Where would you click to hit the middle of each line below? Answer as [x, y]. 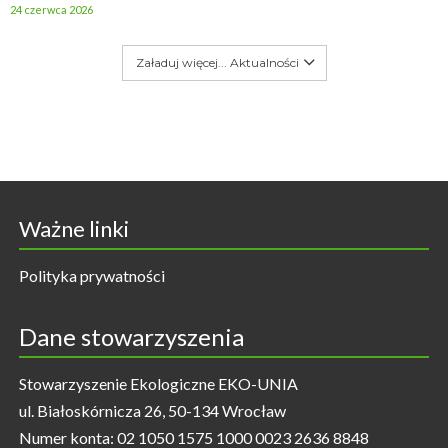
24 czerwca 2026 [51, 9]
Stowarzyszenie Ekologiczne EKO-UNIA [158, 383]
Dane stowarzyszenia [131, 336]
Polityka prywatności [91, 275]
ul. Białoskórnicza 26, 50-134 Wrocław [152, 410]
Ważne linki [73, 228]
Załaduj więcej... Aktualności [217, 62]
